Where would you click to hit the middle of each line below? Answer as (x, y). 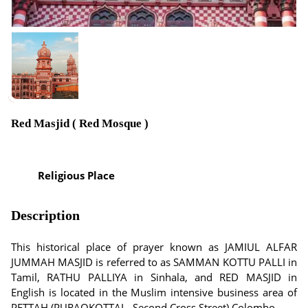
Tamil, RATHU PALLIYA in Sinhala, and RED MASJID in (154, 277)
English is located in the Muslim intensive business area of (154, 292)
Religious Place (76, 175)
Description (45, 215)
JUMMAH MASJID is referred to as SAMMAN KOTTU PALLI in (154, 262)
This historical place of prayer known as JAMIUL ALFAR (154, 247)
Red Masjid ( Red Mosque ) (80, 123)
